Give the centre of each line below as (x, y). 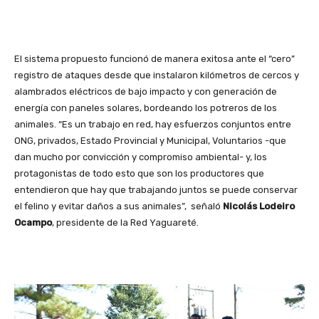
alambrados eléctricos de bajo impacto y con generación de (146, 92)
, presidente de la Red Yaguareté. (125, 223)
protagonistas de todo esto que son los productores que (139, 174)
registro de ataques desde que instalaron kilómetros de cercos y (157, 75)
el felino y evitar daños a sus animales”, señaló (117, 206)
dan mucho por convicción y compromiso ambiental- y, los (141, 157)
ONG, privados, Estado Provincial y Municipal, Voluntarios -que (150, 141)
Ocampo (33, 223)
